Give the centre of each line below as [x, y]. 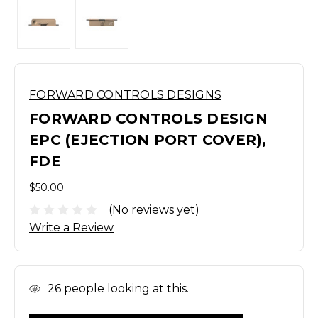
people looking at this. [125, 288]
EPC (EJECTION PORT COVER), [148, 140]
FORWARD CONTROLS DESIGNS [125, 95]
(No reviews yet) [154, 209]
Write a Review [71, 227]
